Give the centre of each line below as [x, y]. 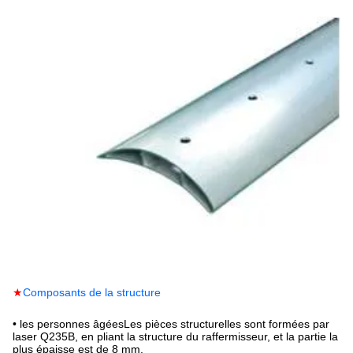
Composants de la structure [92, 292]
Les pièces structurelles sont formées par [227, 323]
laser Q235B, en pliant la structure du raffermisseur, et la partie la [175, 336]
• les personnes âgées [68, 323]
